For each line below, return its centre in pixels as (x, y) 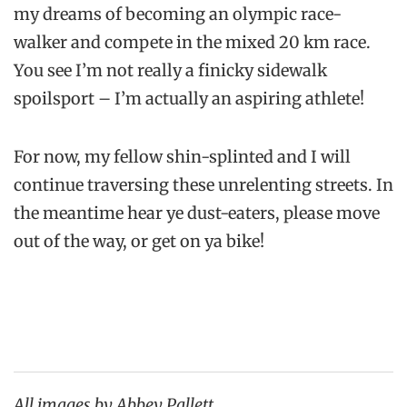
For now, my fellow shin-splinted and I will (182, 156)
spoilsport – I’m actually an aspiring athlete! (189, 99)
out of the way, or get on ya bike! (139, 241)
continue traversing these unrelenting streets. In (203, 184)
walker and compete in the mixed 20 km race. (192, 43)
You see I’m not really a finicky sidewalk (170, 71)
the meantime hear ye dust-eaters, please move (197, 213)
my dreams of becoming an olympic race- (178, 15)
